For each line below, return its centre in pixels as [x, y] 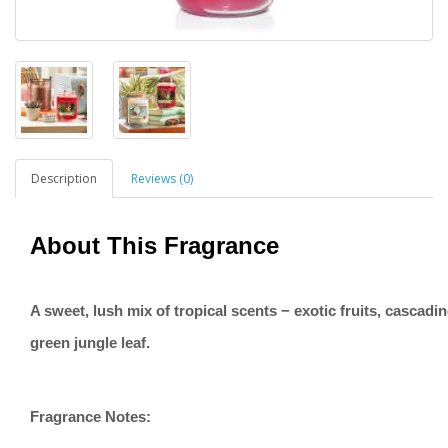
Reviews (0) [162, 179]
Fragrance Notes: [90, 417]
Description [64, 179]
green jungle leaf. [90, 343]
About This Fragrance [154, 246]
